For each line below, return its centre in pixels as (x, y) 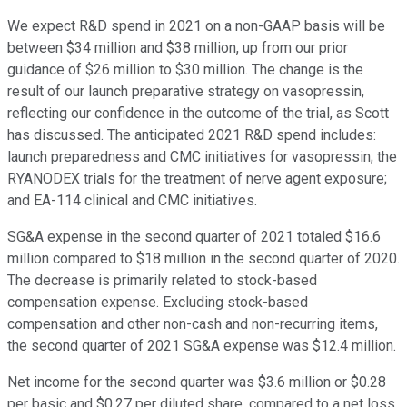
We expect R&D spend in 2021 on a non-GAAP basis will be (196, 26)
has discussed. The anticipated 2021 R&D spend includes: (192, 135)
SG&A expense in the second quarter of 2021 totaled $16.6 (194, 237)
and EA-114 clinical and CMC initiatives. (132, 201)
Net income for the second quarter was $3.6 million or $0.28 (197, 382)
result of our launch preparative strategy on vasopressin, (186, 92)
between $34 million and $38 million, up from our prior (178, 48)
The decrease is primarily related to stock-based (162, 281)
